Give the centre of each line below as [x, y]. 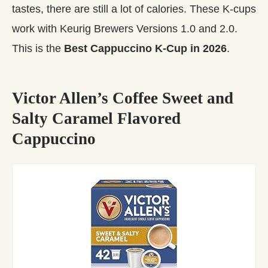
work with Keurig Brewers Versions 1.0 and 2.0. [125, 28]
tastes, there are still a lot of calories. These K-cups [134, 9]
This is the [38, 48]
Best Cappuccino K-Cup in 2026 [145, 48]
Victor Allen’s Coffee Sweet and [123, 98]
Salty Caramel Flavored [96, 118]
